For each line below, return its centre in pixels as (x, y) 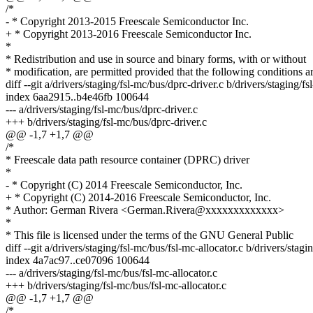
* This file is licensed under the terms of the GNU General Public (150, 235)
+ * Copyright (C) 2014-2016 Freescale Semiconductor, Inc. (138, 198)
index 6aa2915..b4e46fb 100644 (77, 97)
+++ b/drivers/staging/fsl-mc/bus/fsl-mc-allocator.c (116, 286)
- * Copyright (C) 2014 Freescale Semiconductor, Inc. (124, 185)
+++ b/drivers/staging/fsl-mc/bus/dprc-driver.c (106, 122)
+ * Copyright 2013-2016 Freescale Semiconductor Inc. (129, 34)
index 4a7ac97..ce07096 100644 (78, 261)
